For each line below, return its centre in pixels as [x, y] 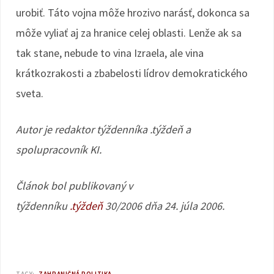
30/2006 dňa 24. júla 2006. [164, 206]
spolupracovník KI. [59, 150]
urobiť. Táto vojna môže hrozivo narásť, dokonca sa [133, 13]
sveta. [30, 93]
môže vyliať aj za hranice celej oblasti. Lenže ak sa [129, 33]
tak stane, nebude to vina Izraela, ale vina [110, 53]
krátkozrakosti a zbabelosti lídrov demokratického [132, 73]
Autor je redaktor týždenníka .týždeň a [103, 129]
